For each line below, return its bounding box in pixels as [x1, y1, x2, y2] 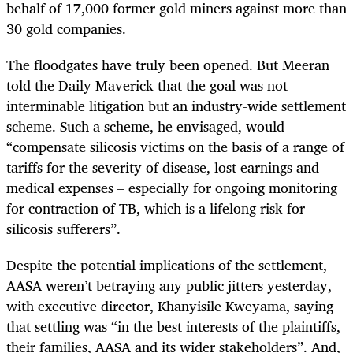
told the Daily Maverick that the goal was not [6, 73, 288, 98]
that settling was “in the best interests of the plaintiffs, [6, 314, 340, 339]
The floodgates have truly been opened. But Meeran [6, 53, 329, 77]
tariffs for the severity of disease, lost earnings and [6, 155, 319, 180]
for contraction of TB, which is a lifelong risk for [6, 196, 305, 221]
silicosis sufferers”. [6, 217, 121, 241]
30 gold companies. [6, 17, 126, 41]
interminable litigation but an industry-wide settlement [6, 94, 346, 118]
